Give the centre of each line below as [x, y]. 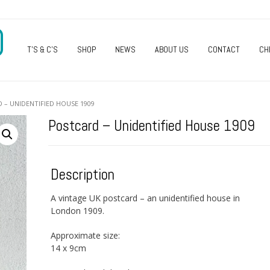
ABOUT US [172, 49]
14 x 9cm [68, 248]
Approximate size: [85, 236]
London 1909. [77, 211]
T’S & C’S [42, 49]
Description [82, 174]
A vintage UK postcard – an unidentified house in [145, 198]
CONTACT [224, 49]
